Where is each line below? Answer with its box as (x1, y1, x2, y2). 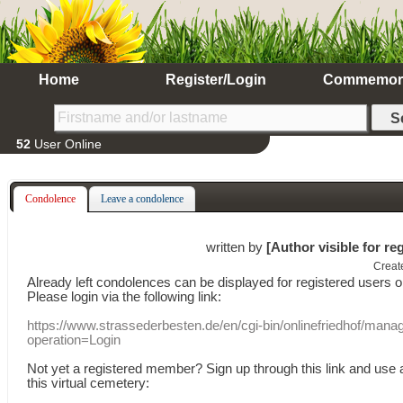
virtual (51, 375, 87, 390)
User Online (31, 137, 102, 151)
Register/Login (166, 72, 266, 87)
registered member (84, 361, 196, 376)
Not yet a (27, 361, 81, 376)
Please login (27, 289, 99, 304)
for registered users (277, 274, 392, 290)
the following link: (122, 289, 222, 304)
